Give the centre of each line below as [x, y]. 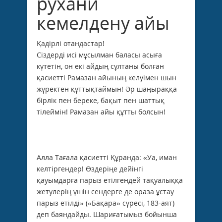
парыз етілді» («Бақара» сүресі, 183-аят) [106, 203]
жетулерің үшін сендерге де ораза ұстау [105, 191]
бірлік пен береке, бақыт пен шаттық [101, 100]
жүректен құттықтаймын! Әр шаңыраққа [107, 89]
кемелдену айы [103, 23]
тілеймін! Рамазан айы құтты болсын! [101, 111]
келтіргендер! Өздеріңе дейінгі [90, 168]
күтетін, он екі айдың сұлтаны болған [100, 66]
